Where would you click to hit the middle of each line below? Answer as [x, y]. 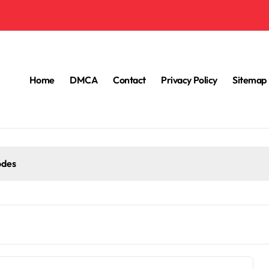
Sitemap [249, 80]
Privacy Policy [189, 80]
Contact [129, 80]
